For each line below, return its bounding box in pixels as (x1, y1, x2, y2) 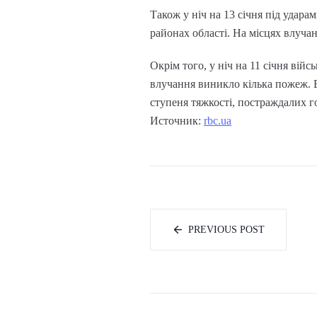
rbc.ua (204, 115, 231, 127)
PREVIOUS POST (188, 224, 265, 236)
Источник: (150, 115, 204, 127)
